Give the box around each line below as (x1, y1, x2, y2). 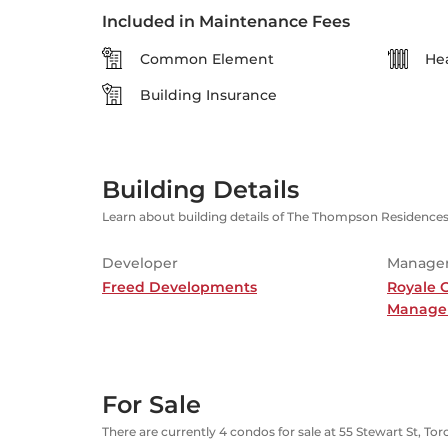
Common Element (140, 50, 274, 68)
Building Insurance (140, 86, 277, 104)
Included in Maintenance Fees (102, 12, 350, 31)
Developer (102, 254, 178, 272)
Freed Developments (102, 278, 257, 296)
